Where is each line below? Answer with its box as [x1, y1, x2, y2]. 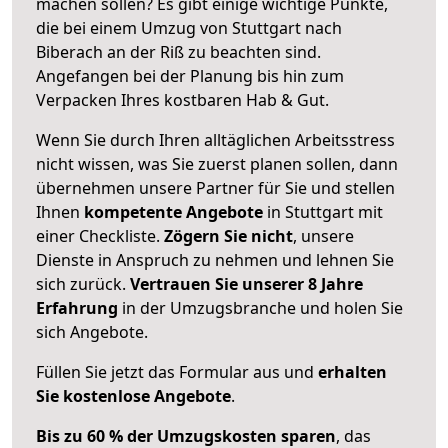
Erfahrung [36, 296, 118, 319]
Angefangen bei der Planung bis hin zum [36, 64, 344, 87]
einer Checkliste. [36, 224, 164, 247]
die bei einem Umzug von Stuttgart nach [36, 16, 342, 39]
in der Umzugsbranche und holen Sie [118, 296, 403, 319]
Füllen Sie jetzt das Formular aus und [36, 360, 318, 383]
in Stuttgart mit [263, 200, 383, 223]
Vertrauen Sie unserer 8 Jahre [130, 272, 363, 295]
